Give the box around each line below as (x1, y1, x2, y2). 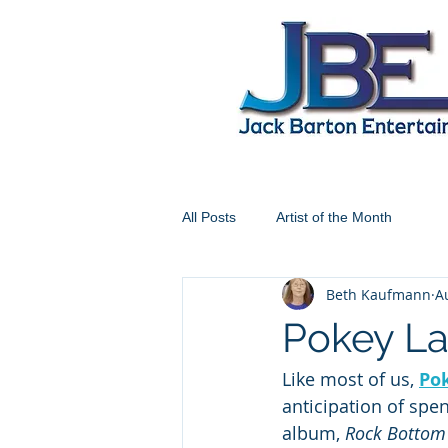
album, (282, 421, 345, 445)
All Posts (182, 208, 236, 225)
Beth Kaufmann (326, 284, 431, 304)
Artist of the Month (276, 208, 392, 225)
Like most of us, (282, 367, 419, 391)
